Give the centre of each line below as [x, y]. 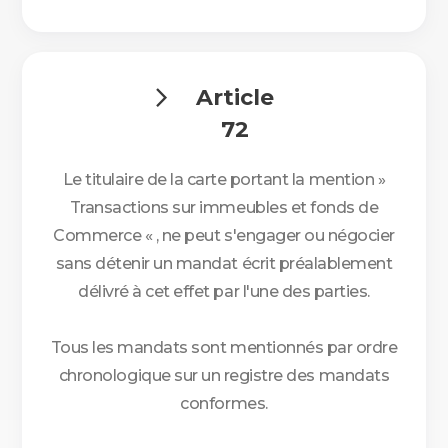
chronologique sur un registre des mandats [224, 375]
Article [235, 97]
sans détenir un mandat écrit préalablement [224, 263]
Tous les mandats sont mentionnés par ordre [224, 347]
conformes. [224, 403]
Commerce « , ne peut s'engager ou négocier [224, 235]
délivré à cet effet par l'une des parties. [224, 291]
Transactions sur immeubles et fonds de [224, 207]
